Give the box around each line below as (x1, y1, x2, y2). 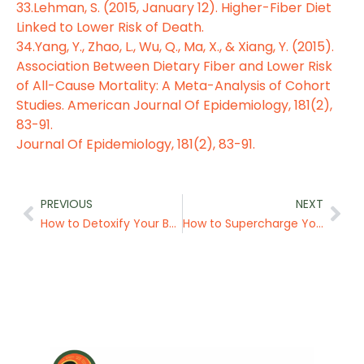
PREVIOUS (41, 196, 93, 213)
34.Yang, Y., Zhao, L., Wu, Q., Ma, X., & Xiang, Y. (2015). (16, 37, 334, 56)
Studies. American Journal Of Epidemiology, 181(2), (16, 95, 332, 115)
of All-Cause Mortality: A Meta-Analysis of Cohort (16, 76, 331, 95)
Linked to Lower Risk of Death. (16, 17, 204, 37)
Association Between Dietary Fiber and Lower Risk (16, 56, 332, 76)
